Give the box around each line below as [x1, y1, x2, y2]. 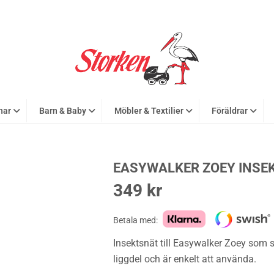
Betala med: [113, 215, 158, 226]
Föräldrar [212, 106, 248, 116]
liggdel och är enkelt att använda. [113, 253, 256, 265]
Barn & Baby [39, 106, 86, 116]
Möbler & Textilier [114, 106, 183, 116]
